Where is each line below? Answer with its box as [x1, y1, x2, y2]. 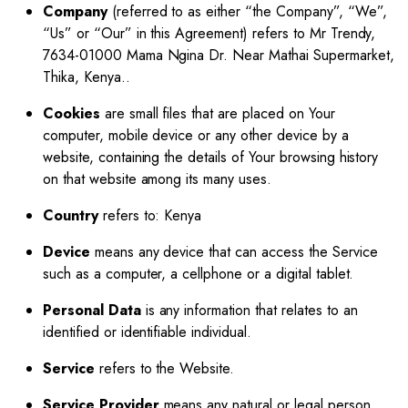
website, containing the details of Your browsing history [43, 147, 379, 168]
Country [43, 205, 98, 226]
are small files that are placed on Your [99, 103, 335, 124]
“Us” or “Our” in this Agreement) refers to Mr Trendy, [43, 23, 376, 44]
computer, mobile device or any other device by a [43, 125, 349, 146]
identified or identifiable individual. [43, 321, 251, 342]
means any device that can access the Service [89, 241, 378, 262]
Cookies [43, 103, 100, 124]
